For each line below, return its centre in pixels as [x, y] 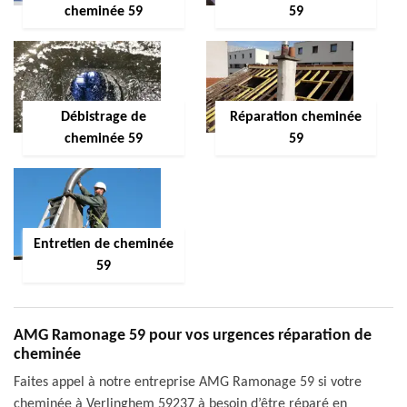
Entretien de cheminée [103, 244]
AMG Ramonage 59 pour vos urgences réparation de [193, 336]
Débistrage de [103, 117]
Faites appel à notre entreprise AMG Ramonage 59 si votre [188, 382]
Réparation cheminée [296, 117]
